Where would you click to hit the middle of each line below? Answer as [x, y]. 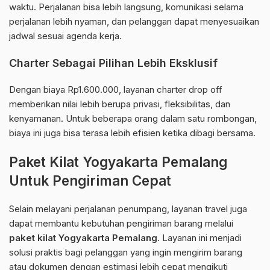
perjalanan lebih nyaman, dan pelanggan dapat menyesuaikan [134, 22]
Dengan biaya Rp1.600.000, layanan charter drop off [116, 90]
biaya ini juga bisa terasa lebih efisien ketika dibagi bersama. [132, 133]
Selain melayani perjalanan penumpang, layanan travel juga [128, 209]
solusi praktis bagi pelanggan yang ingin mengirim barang [126, 253]
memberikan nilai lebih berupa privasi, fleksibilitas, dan [120, 104]
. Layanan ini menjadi [199, 238]
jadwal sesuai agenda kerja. [65, 36]
